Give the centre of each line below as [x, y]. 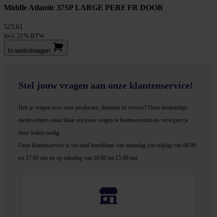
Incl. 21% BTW [24, 36]
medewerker [32, 120]
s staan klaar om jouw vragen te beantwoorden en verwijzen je [117, 120]
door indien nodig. [39, 132]
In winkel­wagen [29, 51]
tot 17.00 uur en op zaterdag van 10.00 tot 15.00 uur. [78, 158]
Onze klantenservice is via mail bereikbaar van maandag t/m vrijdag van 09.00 [107, 145]
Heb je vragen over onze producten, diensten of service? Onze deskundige [103, 107]
